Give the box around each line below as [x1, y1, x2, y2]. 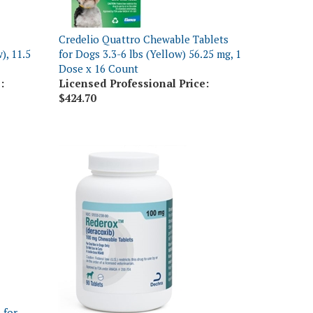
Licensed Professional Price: [58, 54, 209, 68]
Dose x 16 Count [58, 40, 138, 54]
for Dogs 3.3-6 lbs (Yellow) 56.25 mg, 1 [58, 25, 241, 39]
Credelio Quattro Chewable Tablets [58, 10, 228, 24]
